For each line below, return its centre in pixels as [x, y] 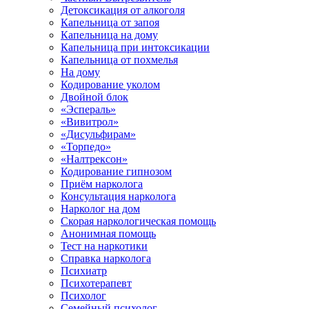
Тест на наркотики [104, 246]
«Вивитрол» [90, 122]
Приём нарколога [102, 184]
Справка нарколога [106, 258]
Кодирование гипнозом [116, 171]
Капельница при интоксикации [135, 47]
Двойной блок [94, 97]
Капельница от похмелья [119, 60]
